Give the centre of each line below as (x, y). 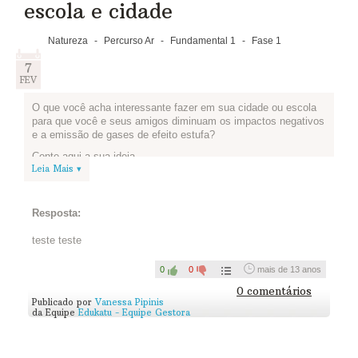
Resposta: (56, 213)
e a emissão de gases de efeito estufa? (123, 135)
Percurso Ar (129, 41)
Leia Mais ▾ (57, 169)
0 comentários (274, 291)
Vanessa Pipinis (129, 302)
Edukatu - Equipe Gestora (134, 312)
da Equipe (55, 312)
